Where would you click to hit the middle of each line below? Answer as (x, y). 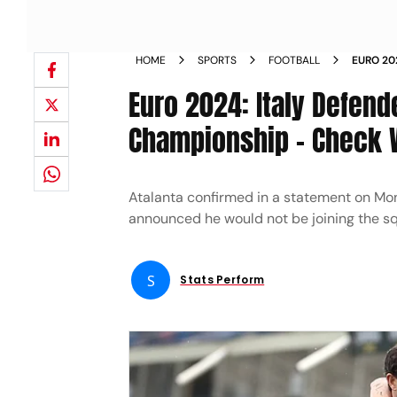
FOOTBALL (295, 60)
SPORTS (218, 60)
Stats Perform (222, 280)
